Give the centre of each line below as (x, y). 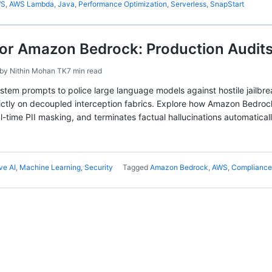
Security (99, 167)
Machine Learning (50, 167)
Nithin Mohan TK (38, 71)
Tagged (136, 167)
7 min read (84, 71)
